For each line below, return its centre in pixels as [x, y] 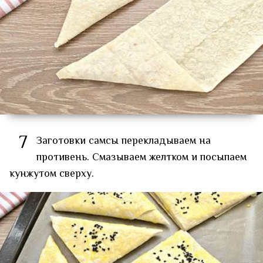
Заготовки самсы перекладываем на [124, 141]
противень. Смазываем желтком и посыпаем [141, 158]
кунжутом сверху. [52, 174]
